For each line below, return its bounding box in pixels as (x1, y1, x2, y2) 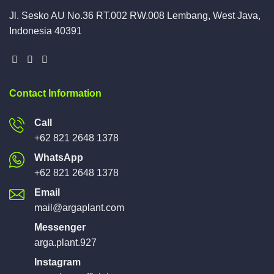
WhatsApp (34, 152, 83, 163)
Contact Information (9, 88, 102, 99)
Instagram (34, 257, 81, 268)
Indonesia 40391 (9, 25, 82, 36)
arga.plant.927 (34, 237, 97, 248)
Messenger (34, 222, 86, 233)
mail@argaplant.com (34, 202, 124, 213)
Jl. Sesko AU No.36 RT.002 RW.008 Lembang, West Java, (9, 10, 261, 21)
